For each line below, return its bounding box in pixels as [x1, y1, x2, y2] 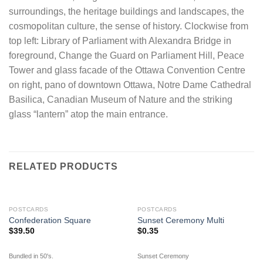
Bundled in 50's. [8, 252, 53, 259]
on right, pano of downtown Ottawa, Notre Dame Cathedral [9, 80, 251, 90]
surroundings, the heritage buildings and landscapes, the [9, 6, 244, 17]
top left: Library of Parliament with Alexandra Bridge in [9, 36, 231, 46]
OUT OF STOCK [160, 205, 231, 215]
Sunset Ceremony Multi [137, 215, 224, 225]
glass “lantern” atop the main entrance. [9, 109, 168, 120]
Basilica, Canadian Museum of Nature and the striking [9, 95, 232, 105]
